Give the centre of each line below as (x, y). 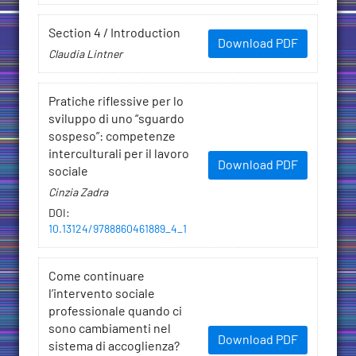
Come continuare (97, 277)
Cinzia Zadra (78, 193)
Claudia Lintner (85, 55)
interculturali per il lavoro (119, 155)
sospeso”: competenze (112, 137)
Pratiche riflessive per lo (116, 102)
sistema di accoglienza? (114, 347)
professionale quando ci (115, 312)
